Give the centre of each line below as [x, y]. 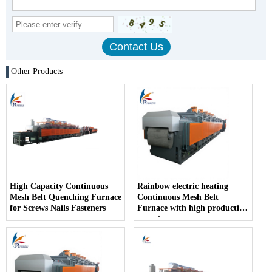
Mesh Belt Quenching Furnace [66, 197]
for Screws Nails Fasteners [58, 208]
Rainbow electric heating [183, 186]
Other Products [37, 72]
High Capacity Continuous [59, 186]
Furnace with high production [193, 208]
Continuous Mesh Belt [178, 197]
